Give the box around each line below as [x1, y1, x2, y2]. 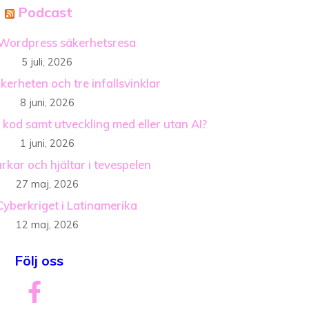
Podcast [18, 3, 72, 21]
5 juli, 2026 [21, 56, 72, 69]
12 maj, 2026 [15, 219, 79, 232]
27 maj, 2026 [15, 178, 79, 191]
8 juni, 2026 [19, 97, 74, 110]
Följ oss [14, 252, 63, 270]
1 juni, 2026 [19, 137, 74, 150]
